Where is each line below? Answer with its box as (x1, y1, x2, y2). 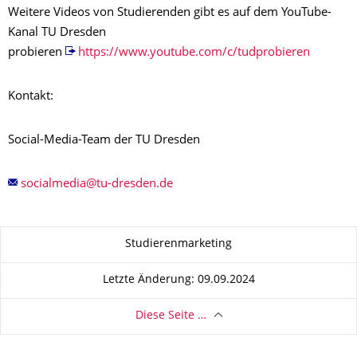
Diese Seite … (135, 311, 206, 321)
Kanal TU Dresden (8, 26, 106, 39)
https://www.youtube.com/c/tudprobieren (77, 46, 310, 59)
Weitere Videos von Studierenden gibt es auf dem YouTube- (8, 6, 331, 19)
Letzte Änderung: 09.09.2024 (102, 275, 255, 285)
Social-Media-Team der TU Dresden (8, 134, 200, 147)
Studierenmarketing (125, 239, 232, 249)
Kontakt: (8, 90, 53, 103)
